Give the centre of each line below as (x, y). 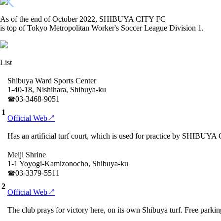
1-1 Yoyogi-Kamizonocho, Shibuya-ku (68, 164)
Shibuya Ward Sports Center (52, 81)
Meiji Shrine (27, 155)
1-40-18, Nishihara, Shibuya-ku (57, 90)
